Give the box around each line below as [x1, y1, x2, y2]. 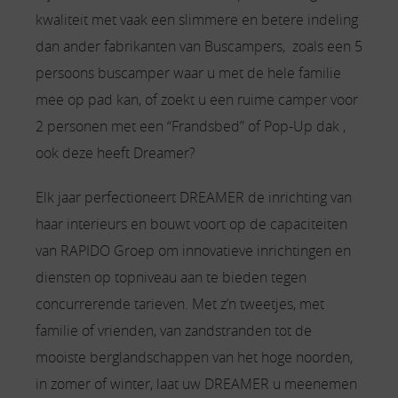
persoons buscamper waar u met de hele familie [36, 63, 341, 83]
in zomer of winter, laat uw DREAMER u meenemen [36, 374, 357, 394]
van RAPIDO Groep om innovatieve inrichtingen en [36, 241, 351, 260]
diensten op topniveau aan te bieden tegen [36, 267, 306, 287]
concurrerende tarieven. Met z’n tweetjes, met [36, 294, 324, 314]
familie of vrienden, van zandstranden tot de [36, 321, 312, 340]
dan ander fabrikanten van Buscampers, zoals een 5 [36, 36, 362, 56]
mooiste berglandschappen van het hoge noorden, [36, 347, 353, 367]
